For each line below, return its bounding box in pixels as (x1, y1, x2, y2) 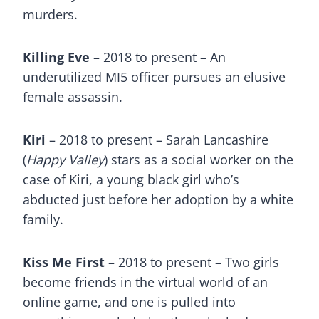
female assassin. (23, 88, 130, 105)
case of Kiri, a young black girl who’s (23, 171, 239, 188)
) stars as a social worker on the (104, 151, 293, 168)
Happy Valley (26, 151, 104, 168)
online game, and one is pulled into (23, 293, 236, 310)
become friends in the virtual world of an (23, 273, 268, 291)
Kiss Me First (23, 253, 105, 271)
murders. (23, 6, 78, 23)
